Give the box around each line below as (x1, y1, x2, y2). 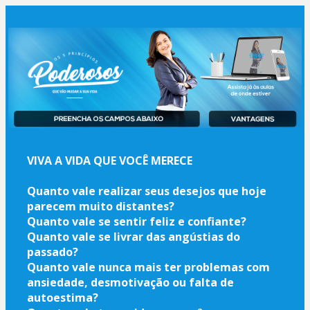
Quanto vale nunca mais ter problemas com (27, 259, 270, 275)
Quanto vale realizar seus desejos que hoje (27, 183, 266, 199)
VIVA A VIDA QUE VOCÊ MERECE (27, 152, 192, 168)
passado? (27, 244, 78, 259)
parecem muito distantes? (27, 198, 174, 214)
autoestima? (27, 289, 98, 305)
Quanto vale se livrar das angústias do (27, 228, 240, 244)
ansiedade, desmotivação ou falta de (27, 274, 234, 290)
